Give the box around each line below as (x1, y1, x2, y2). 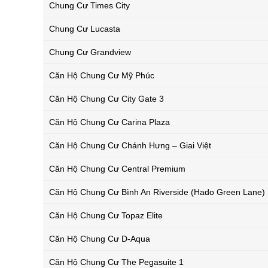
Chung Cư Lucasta (49, 24, 120, 34)
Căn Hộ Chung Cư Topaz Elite (49, 211, 163, 221)
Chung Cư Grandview (49, 47, 131, 57)
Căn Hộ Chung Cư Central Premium (49, 164, 185, 174)
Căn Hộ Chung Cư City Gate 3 (49, 94, 164, 104)
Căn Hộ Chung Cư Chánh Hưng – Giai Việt (49, 141, 211, 151)
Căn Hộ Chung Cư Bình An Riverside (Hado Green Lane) (49, 187, 265, 197)
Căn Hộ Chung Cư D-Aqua (49, 234, 150, 244)
